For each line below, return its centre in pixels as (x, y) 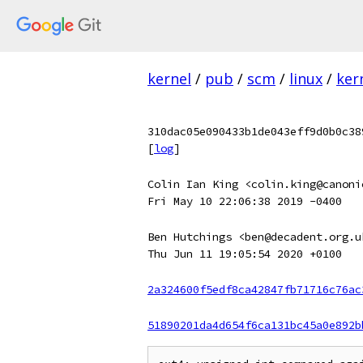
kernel (169, 79)
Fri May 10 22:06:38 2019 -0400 (245, 201)
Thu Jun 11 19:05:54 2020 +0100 (245, 254)
